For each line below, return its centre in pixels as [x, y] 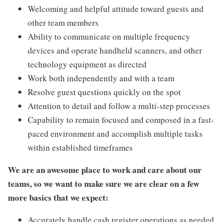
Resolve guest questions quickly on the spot [104, 92]
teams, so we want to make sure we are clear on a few [104, 184]
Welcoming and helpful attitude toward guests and [116, 9]
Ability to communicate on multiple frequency [109, 37]
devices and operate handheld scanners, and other [115, 51]
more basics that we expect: [58, 198]
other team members [63, 23]
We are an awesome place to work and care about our [105, 170]
